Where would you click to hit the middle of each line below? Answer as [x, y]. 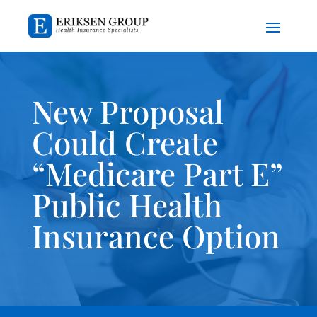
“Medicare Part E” [157, 173]
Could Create [125, 142]
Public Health [127, 204]
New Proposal [127, 111]
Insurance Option [156, 236]
